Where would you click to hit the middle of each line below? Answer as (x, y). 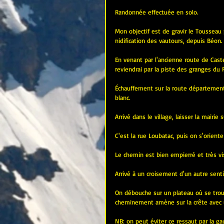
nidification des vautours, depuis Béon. (168, 40)
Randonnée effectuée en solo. (156, 12)
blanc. (122, 97)
